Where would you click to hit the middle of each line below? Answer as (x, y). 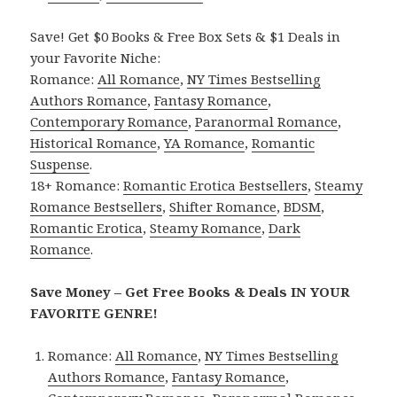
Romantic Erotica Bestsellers (216, 185)
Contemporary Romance (109, 121)
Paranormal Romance (267, 121)
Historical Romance (94, 142)
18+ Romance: (77, 185)
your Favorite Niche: (96, 57)
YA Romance (205, 142)
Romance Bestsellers (97, 206)
